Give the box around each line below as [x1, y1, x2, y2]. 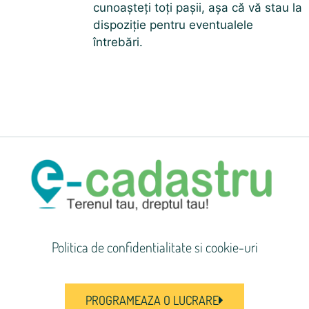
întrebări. [93, 35, 143, 50]
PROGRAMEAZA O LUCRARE [86, 292, 219, 308]
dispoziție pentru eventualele [93, 18, 253, 32]
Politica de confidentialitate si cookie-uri [51, 237, 258, 256]
